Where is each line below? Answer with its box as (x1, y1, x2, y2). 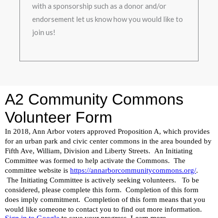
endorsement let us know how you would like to (32, 14, 183, 23)
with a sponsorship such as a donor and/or (32, 1, 166, 10)
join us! (32, 27, 55, 36)
